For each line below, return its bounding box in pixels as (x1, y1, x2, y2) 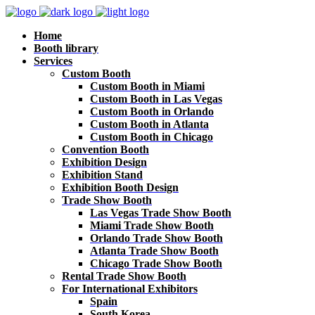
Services (34, 55, 72, 67)
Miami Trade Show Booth (90, 219, 214, 231)
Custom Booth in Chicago (90, 131, 213, 143)
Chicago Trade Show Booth (90, 257, 222, 269)
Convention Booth (62, 143, 149, 155)
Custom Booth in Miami (90, 80, 205, 92)
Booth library (34, 42, 98, 54)
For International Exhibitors (62, 283, 198, 295)
